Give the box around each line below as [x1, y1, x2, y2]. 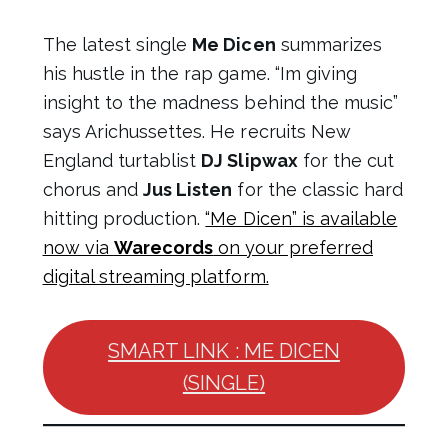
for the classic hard [232, 179, 404, 201]
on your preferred [213, 237, 373, 259]
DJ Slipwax [201, 150, 298, 172]
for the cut [297, 150, 395, 172]
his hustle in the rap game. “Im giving [42, 63, 358, 85]
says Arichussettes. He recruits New [42, 121, 351, 143]
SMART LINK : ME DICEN [108, 339, 340, 364]
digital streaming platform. [42, 266, 269, 288]
